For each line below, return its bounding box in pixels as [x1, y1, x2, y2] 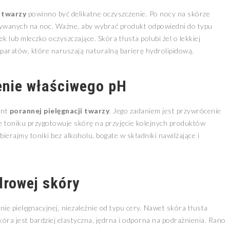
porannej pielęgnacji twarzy [9, 106, 109, 115]
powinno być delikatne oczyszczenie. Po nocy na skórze [26, 9, 210, 18]
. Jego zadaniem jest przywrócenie [109, 106, 221, 115]
